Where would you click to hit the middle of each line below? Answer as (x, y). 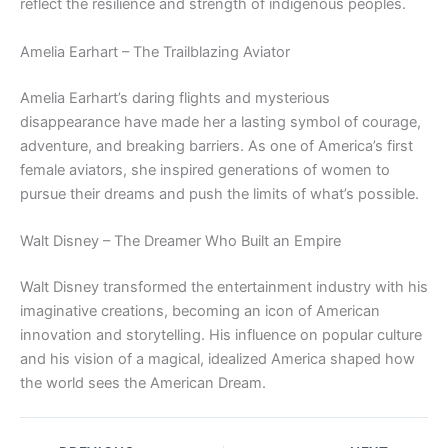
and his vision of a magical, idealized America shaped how (217, 358)
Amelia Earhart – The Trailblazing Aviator (155, 51)
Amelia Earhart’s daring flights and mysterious (175, 97)
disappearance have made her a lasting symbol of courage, (220, 121)
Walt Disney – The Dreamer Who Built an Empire (180, 241)
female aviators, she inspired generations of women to (205, 169)
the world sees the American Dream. (143, 382)
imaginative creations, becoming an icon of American (200, 310)
